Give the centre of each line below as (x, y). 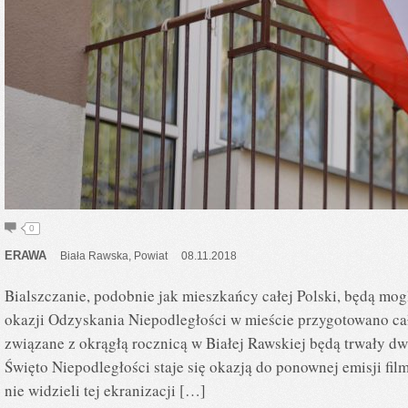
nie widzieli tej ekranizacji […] (105, 390)
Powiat (151, 255)
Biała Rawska (94, 255)
